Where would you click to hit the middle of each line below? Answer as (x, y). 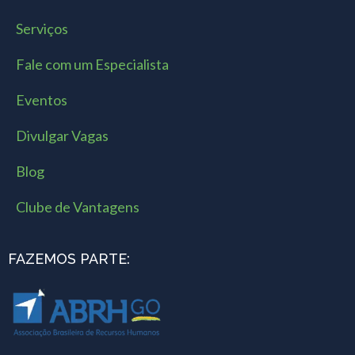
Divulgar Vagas (62, 135)
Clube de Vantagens (78, 206)
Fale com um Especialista (92, 64)
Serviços (42, 28)
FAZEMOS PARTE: (69, 258)
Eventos (42, 99)
